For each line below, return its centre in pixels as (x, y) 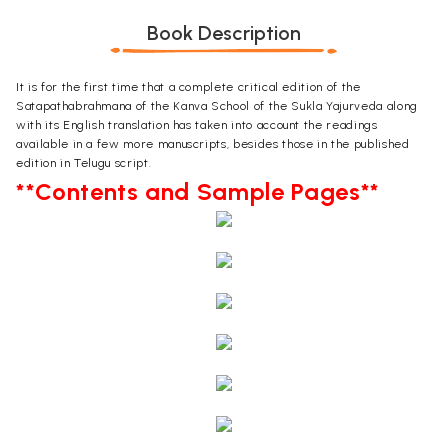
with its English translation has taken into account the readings (197, 125)
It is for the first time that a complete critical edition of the (188, 87)
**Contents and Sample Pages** (198, 192)
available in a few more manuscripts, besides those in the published (213, 144)
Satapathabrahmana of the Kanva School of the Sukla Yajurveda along (217, 106)
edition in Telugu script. (84, 163)
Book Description (224, 33)
